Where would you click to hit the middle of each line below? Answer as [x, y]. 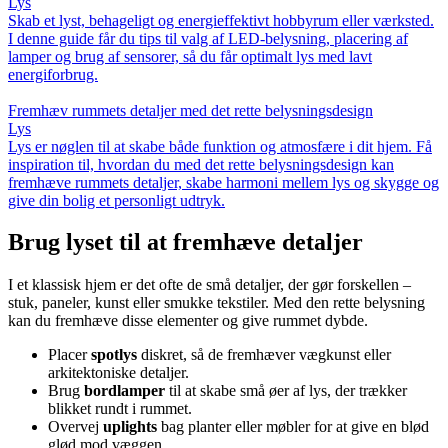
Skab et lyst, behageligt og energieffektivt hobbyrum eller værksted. [221, 20]
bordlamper [124, 391]
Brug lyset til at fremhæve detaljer [185, 242]
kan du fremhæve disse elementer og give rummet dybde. [188, 321]
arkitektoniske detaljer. [118, 373]
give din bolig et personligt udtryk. [116, 200]
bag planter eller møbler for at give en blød [293, 427]
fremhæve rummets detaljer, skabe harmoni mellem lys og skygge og [223, 182]
